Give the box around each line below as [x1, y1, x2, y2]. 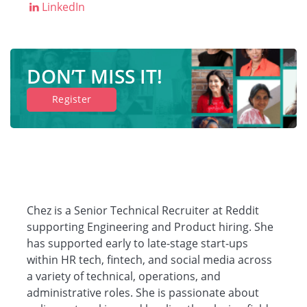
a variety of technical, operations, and [27, 269, 221, 284]
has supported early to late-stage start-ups [27, 236, 248, 251]
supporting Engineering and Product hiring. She [27, 219, 273, 234]
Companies [99, 17, 208, 46]
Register [52, 93, 92, 106]
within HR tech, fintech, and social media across [27, 252, 272, 267]
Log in [138, 153, 169, 169]
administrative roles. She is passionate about [27, 285, 259, 300]
